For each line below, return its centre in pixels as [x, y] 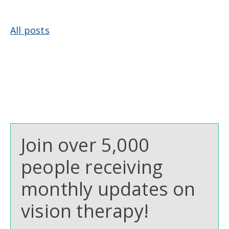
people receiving [92, 167]
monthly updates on [108, 189]
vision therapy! [87, 211]
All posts [30, 30]
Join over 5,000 [85, 145]
